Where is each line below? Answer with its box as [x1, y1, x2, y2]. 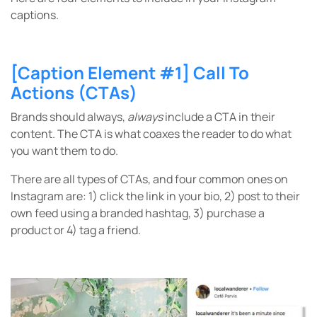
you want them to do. [11, 142, 118, 158]
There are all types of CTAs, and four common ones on [11, 171, 288, 187]
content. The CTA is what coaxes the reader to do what [11, 125, 292, 142]
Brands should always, [11, 108, 127, 125]
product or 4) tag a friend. [11, 221, 141, 238]
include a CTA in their [163, 108, 275, 125]
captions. [11, 6, 59, 23]
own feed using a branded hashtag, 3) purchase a [11, 204, 265, 221]
